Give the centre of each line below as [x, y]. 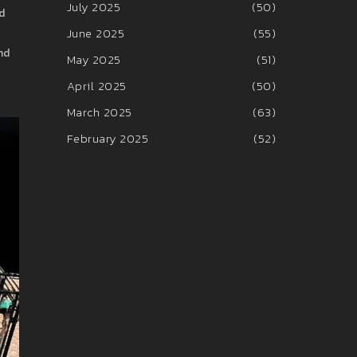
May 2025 [94, 59]
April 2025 [96, 86]
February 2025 [107, 138]
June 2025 [95, 33]
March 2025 [99, 112]
